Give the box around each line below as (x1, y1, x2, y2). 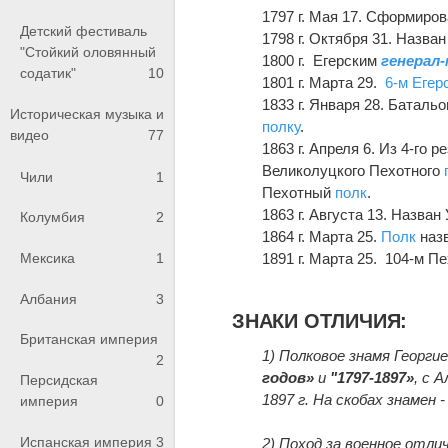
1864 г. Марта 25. (262, 228, 382, 246)
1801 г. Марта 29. (262, 74, 386, 92)
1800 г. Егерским (262, 52, 382, 70)
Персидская (20, 371, 98, 388)
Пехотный (262, 184, 336, 202)
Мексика (20, 249, 75, 266)
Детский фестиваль (20, 22, 147, 39)
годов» (262, 369, 315, 387)
